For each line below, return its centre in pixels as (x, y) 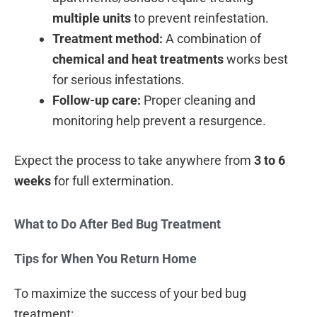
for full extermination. (113, 181)
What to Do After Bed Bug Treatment (117, 224)
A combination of (212, 39)
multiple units (92, 18)
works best (256, 59)
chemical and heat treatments (138, 59)
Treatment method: (108, 39)
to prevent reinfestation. (200, 18)
